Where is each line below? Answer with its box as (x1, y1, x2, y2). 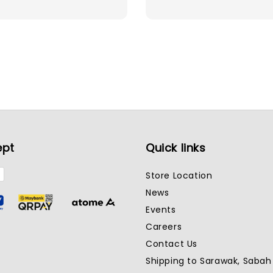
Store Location (146, 169, 213, 182)
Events (146, 204, 176, 216)
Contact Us (146, 238, 197, 250)
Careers (146, 221, 182, 233)
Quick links (146, 140, 206, 156)
